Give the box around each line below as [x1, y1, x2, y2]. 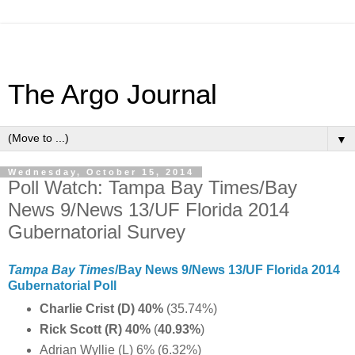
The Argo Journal [8, 79, 217, 109]
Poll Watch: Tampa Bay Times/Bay [8, 177, 297, 198]
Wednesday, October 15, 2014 [8, 167, 194, 177]
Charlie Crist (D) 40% [39, 301, 166, 315]
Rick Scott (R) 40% [39, 322, 154, 336]
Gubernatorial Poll [8, 278, 116, 292]
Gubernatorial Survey [8, 221, 185, 242]
